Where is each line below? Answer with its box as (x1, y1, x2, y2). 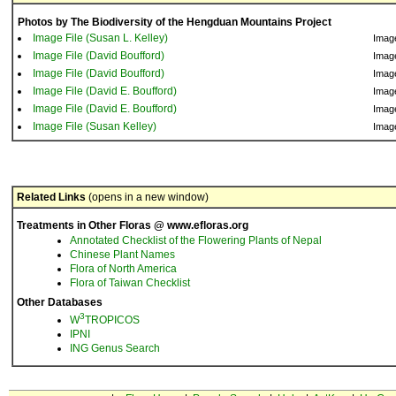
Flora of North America (70, 263, 177, 275)
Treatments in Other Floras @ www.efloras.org (17, 219, 248, 232)
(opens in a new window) (86, 191, 209, 203)
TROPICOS (85, 314, 140, 326)
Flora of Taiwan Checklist (70, 277, 190, 289)
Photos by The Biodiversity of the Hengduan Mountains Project (18, 16, 331, 28)
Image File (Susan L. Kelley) (33, 32, 168, 44)
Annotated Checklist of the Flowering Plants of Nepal (70, 234, 322, 247)
